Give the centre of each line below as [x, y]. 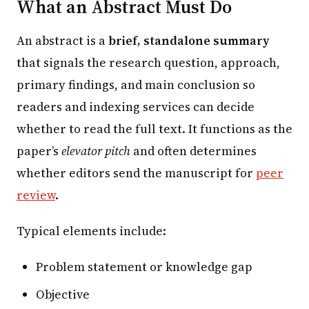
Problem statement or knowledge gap [144, 267]
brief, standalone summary [189, 40]
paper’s [39, 151]
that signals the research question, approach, [148, 62]
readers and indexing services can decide [136, 107]
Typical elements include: [91, 231]
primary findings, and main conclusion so [136, 84]
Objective [63, 294]
